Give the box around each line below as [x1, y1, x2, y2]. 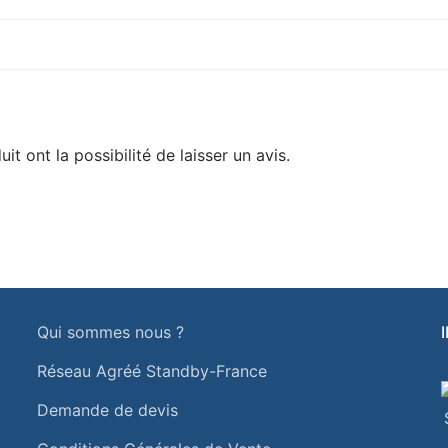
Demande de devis [36, 399, 178, 420]
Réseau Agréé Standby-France [36, 360, 267, 381]
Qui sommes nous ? [36, 321, 184, 342]
